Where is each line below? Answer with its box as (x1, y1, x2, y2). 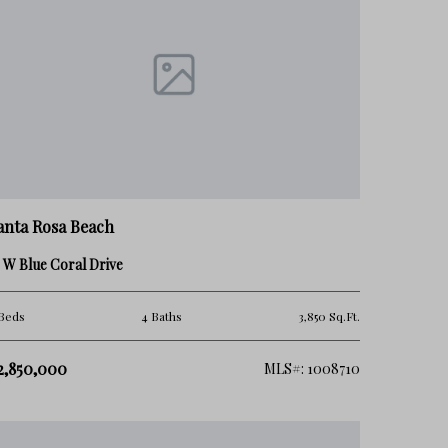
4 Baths (140, 307, 182, 324)
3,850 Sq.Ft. (297, 307, 360, 324)
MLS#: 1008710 (263, 358, 360, 378)
